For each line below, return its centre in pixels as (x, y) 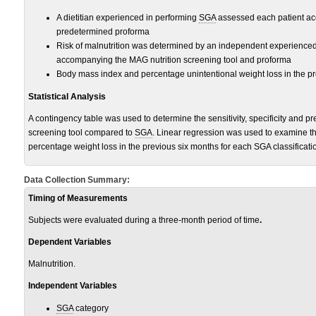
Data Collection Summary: (77, 180)
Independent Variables (73, 286)
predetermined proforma (103, 32)
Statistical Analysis (67, 97)
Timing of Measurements (78, 198)
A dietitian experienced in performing (128, 18)
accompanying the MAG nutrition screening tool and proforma (174, 60)
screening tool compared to (81, 133)
